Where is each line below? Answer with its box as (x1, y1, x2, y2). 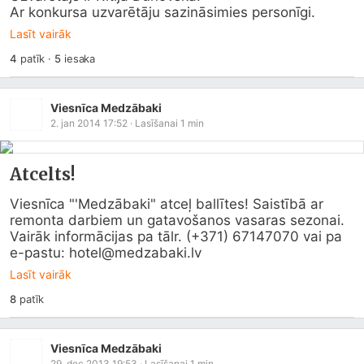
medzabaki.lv (115, 245, 201, 261)
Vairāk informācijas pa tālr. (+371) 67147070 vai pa (10, 228, 342, 245)
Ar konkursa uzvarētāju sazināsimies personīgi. (10, 4, 315, 20)
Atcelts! (10, 163, 76, 185)
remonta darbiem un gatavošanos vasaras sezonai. (10, 212, 344, 228)
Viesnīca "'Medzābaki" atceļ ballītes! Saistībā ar (10, 196, 323, 212)
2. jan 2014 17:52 (50, 116, 128, 129)
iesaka (60, 52, 96, 65)
